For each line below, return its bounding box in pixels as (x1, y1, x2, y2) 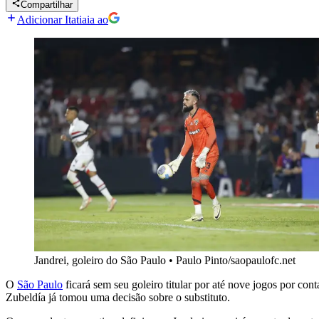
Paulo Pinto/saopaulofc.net (176, 254, 296, 267)
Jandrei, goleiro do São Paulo (34, 254, 166, 267)
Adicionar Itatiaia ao (17, 14, 108, 26)
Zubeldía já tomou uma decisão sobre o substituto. (6, 291, 230, 304)
